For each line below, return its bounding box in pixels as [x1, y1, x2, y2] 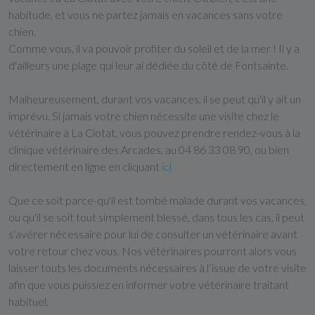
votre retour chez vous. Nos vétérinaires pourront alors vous [8, 244, 297, 257]
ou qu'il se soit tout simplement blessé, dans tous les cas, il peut [8, 210, 304, 224]
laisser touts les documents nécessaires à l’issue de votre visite [8, 261, 307, 274]
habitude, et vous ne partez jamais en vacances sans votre [8, 8, 283, 21]
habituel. [8, 295, 49, 308]
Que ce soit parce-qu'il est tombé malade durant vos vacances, [8, 193, 307, 207]
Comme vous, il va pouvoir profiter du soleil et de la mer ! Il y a [8, 41, 300, 55]
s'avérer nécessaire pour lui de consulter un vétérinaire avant [8, 227, 297, 240]
